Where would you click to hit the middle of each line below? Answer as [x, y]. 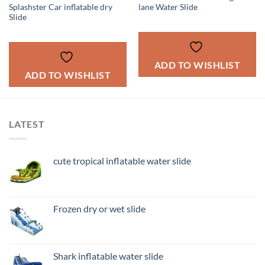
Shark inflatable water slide [108, 256]
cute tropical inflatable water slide [122, 160]
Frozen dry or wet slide [99, 208]
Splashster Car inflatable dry [60, 7]
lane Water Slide [168, 7]
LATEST [27, 124]
